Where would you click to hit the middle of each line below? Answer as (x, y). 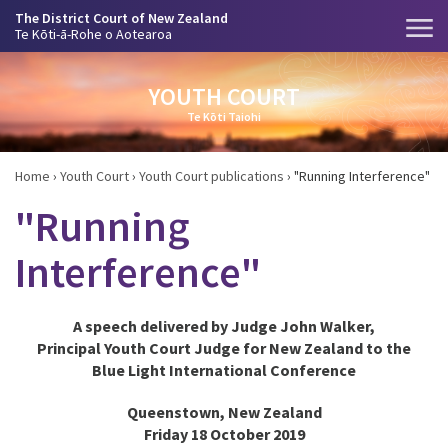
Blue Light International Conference (224, 370)
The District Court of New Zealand (121, 18)
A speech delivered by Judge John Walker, (224, 326)
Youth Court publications (211, 176)
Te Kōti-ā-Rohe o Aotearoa (93, 34)
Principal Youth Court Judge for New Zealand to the (224, 348)
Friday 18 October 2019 (224, 434)
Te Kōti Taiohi (224, 116)
